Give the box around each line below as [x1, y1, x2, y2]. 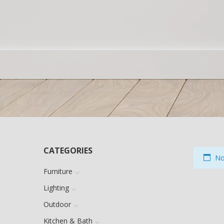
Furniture [43, 166, 72, 176]
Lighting [43, 182, 69, 192]
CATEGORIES [43, 144, 92, 156]
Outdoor [43, 199, 71, 209]
